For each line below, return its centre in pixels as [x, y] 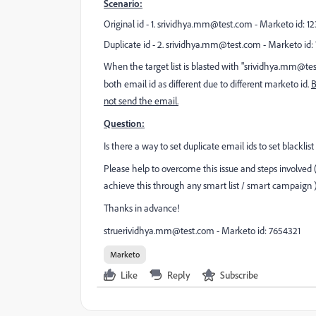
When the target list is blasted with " [174, 66]
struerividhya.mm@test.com [159, 231]
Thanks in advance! [142, 208]
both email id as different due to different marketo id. [207, 84]
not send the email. [141, 101]
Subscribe [239, 275]
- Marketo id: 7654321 [257, 231]
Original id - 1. [130, 24]
